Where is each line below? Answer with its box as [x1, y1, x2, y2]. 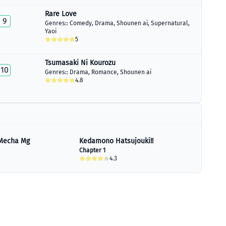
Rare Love [45, 10, 77, 18]
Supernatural [151, 20, 188, 27]
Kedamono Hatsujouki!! [79, 137, 153, 145]
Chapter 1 [79, 147, 105, 154]
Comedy [70, 20, 92, 27]
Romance [91, 69, 117, 76]
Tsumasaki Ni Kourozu [45, 59, 116, 67]
